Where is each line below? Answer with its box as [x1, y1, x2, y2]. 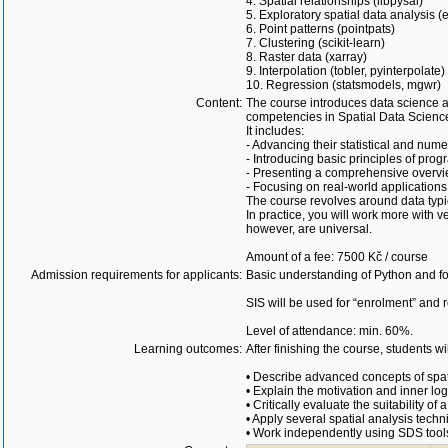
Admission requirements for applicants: [31, 268, 242, 282]
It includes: [246, 124, 304, 138]
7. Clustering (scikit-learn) [246, 36, 385, 50]
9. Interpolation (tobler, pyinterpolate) [246, 64, 445, 78]
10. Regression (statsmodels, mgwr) [246, 78, 441, 92]
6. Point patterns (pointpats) [246, 22, 395, 36]
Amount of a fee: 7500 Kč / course [246, 250, 428, 264]
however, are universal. [246, 222, 372, 236]
